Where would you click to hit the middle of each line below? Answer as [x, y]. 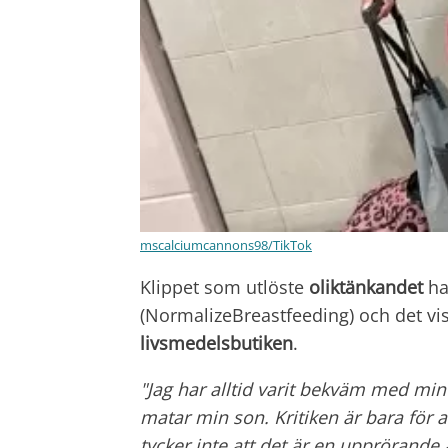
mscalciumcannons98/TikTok [226, 245]
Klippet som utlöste [224, 287]
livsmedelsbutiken [216, 343]
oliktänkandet [366, 287]
